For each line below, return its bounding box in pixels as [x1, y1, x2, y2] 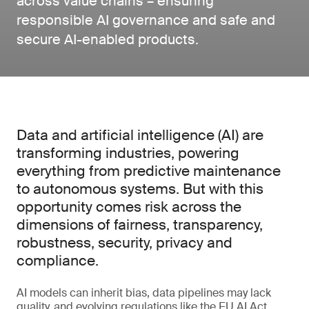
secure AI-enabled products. [17, 30, 199, 48]
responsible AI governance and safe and [17, 11, 275, 29]
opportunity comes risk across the [17, 197, 241, 217]
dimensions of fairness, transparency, [17, 215, 263, 235]
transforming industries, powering [17, 143, 239, 163]
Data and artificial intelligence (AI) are [17, 126, 263, 145]
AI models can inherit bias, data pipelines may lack [17, 286, 271, 300]
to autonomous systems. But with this [17, 179, 263, 199]
